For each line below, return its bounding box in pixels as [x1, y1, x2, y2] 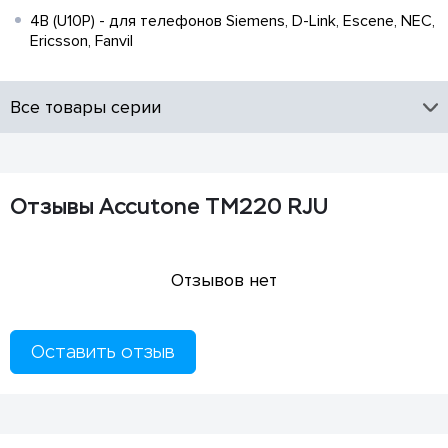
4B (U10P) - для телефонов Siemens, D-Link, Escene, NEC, [30, 11, 435, 31]
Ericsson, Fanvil [30, 31, 133, 51]
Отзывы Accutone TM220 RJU [10, 193, 328, 220]
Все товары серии [10, 96, 161, 118]
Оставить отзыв [31, 341, 175, 363]
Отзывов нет [171, 269, 277, 291]
